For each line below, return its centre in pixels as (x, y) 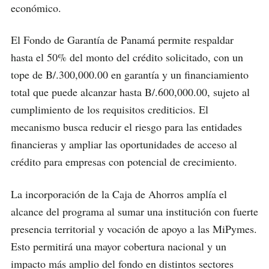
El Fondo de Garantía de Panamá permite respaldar (122, 40)
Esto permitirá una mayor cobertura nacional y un (119, 246)
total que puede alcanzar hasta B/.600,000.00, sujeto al (130, 92)
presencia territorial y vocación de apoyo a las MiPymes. (134, 228)
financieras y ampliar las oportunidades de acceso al (124, 144)
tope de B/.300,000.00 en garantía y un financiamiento (130, 75)
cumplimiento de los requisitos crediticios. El (110, 110)
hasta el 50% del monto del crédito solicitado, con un (127, 57)
